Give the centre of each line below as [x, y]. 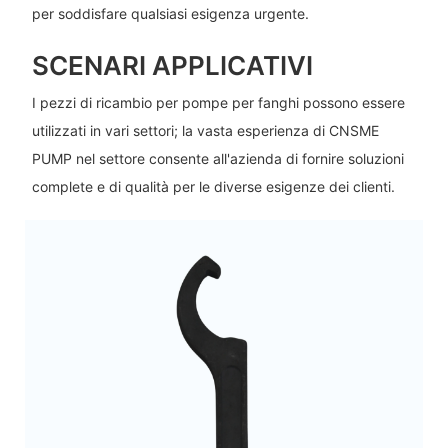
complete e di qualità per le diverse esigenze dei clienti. [213, 187]
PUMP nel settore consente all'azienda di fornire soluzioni [217, 159]
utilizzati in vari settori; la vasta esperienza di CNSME [205, 131]
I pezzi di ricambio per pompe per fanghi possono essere [218, 103]
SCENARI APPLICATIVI [172, 65]
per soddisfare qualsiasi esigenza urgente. [170, 13]
